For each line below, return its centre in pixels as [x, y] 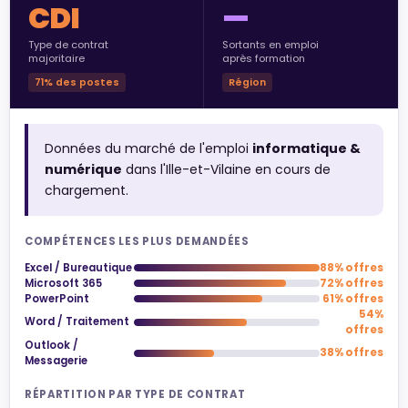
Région [248, 82]
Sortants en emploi [270, 45]
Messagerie [56, 360]
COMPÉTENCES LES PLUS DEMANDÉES [137, 241]
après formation [264, 59]
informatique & [306, 148]
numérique [83, 169]
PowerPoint [57, 298]
